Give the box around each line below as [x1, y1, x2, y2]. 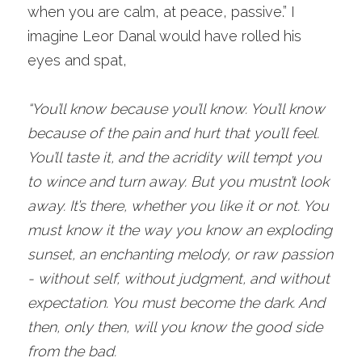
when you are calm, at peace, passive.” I [27, 3, 295, 20]
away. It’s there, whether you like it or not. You [27, 197, 329, 214]
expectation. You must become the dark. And [27, 294, 325, 311]
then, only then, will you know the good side [27, 318, 322, 335]
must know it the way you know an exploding [27, 221, 332, 238]
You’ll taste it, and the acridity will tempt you [27, 149, 322, 166]
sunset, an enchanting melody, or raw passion [27, 246, 333, 263]
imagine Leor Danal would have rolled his [27, 27, 301, 44]
